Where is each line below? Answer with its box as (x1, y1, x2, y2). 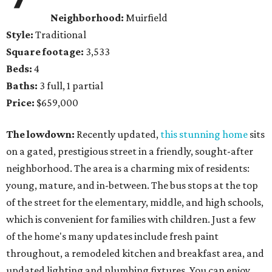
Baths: (6, 80, 38, 92)
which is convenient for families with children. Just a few (6, 213, 256, 226)
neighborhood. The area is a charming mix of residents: (6, 162, 250, 175)
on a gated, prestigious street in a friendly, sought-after (6, 145, 253, 158)
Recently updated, (76, 128, 160, 141)
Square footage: (6, 46, 84, 58)
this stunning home (160, 128, 248, 141)
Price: (6, 97, 35, 109)
